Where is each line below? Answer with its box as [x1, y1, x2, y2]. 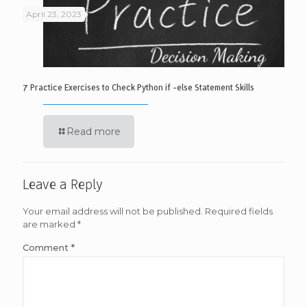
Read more [66, 125, 121, 138]
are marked [23, 218, 77, 230]
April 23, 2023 [26, 9, 82, 20]
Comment [23, 241, 71, 253]
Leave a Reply [23, 174, 103, 194]
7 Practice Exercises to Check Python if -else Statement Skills [23, 81, 254, 93]
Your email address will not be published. [23, 205, 203, 217]
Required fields [205, 205, 273, 217]
